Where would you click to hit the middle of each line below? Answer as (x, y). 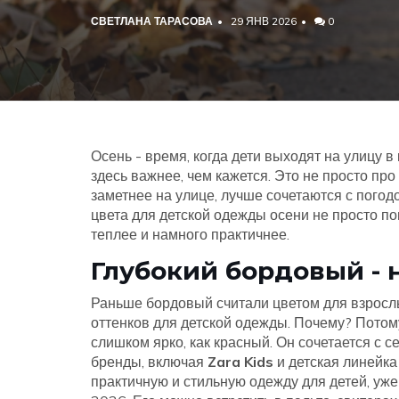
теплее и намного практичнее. (190, 234)
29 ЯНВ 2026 (264, 21)
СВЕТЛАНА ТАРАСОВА (152, 21)
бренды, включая (149, 362)
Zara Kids (240, 362)
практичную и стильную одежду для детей (229, 381)
